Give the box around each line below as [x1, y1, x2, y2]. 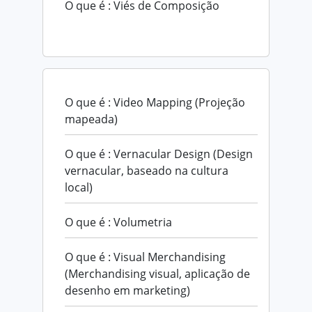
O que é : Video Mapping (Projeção [65, 94, 245, 110]
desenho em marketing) [65, 282, 190, 298]
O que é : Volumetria [65, 214, 172, 230]
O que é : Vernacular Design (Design [65, 146, 253, 162]
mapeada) [65, 111, 118, 127]
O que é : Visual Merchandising [65, 249, 226, 265]
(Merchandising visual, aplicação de [65, 265, 250, 281]
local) [65, 179, 93, 195]
